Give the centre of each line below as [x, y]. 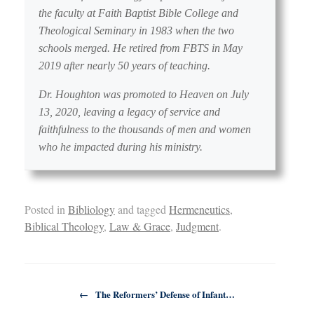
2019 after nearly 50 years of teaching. [124, 65]
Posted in [46, 209]
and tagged [142, 209]
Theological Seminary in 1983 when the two [136, 30]
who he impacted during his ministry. [121, 146]
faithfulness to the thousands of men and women [145, 129]
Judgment [197, 226]
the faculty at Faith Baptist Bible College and [138, 13]
